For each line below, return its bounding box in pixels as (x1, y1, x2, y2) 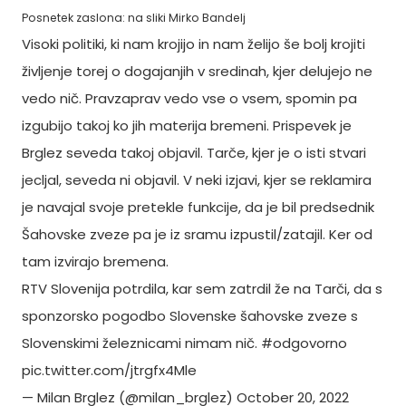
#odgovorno (261, 333, 347, 353)
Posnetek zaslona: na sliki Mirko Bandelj (22, 10, 246, 25)
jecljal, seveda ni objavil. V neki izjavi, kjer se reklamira (22, 170, 372, 189)
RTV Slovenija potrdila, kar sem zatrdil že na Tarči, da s (22, 279, 382, 298)
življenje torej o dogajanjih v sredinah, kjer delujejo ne (22, 62, 372, 81)
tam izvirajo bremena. (22, 252, 172, 271)
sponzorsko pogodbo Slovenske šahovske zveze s (22, 306, 358, 325)
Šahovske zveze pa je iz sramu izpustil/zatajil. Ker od (22, 225, 372, 244)
